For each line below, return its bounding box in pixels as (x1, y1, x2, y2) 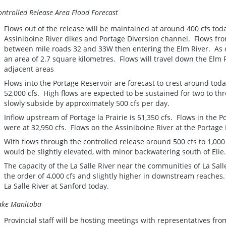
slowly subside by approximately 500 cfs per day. (4, 98, 174, 108)
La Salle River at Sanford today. (4, 181, 111, 191)
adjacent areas (4, 64, 54, 74)
